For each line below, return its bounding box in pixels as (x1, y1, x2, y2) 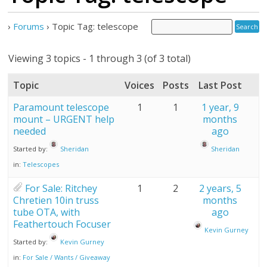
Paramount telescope (13, 101, 110, 114)
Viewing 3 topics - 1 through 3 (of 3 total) (8, 52, 191, 65)
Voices (125, 79, 155, 92)
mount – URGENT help (13, 113, 115, 126)
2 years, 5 (198, 182, 241, 195)
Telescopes (23, 160, 60, 169)
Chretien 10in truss (13, 194, 100, 207)
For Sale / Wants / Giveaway (23, 253, 111, 262)
